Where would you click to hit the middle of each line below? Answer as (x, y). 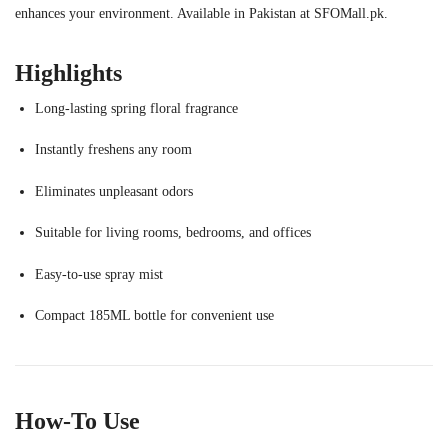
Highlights (68, 73)
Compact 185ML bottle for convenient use (154, 316)
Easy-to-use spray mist (99, 274)
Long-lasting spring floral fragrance (136, 108)
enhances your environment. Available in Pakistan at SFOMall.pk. (201, 14)
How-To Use (77, 421)
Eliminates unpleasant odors (114, 191)
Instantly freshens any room (113, 150)
